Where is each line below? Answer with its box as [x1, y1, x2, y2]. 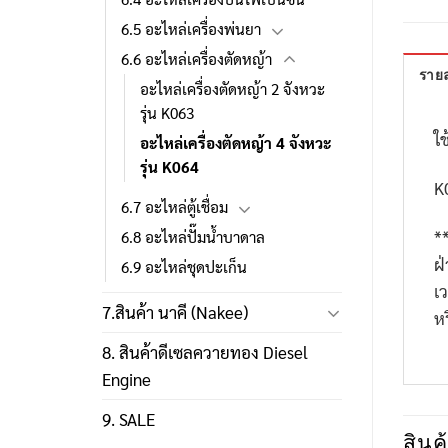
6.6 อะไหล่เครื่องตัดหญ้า [121, 49, 272, 70]
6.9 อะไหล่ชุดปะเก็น [121, 257, 247, 278]
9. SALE [102, 408, 155, 431]
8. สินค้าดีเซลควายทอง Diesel [102, 341, 308, 364]
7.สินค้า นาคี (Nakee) [102, 301, 248, 324]
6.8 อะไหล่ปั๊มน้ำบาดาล [121, 227, 265, 248]
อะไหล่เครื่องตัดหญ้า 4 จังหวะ [140, 133, 331, 154]
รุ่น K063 [140, 103, 194, 124]
